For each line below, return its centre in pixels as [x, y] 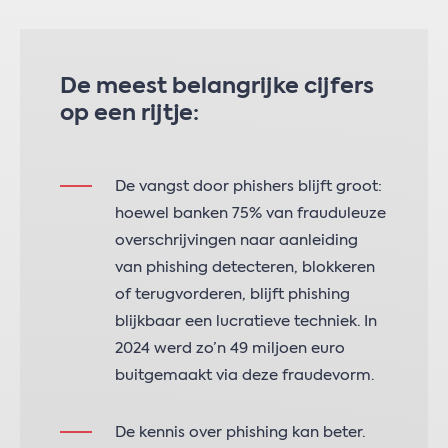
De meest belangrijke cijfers [217, 87]
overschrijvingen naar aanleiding [236, 240]
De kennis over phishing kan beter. [240, 432]
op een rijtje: [129, 114]
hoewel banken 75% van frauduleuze [250, 213]
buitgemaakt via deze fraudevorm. [244, 375]
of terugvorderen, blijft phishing [232, 294]
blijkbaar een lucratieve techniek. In [246, 321]
